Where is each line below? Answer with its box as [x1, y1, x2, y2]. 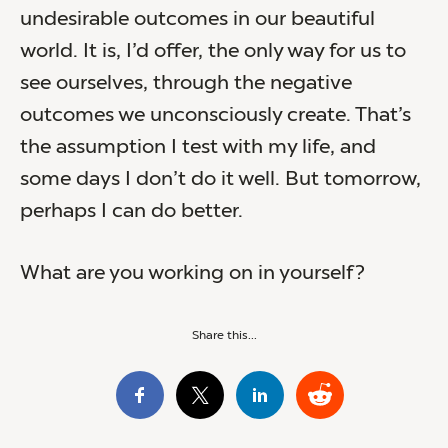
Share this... [191, 329, 257, 342]
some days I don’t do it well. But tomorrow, [20, 169, 421, 190]
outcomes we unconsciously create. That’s [20, 105, 411, 126]
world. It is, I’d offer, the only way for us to [20, 41, 406, 62]
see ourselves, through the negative [20, 73, 352, 94]
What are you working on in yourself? [20, 263, 365, 284]
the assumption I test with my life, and [20, 137, 376, 158]
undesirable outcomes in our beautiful [20, 9, 375, 30]
